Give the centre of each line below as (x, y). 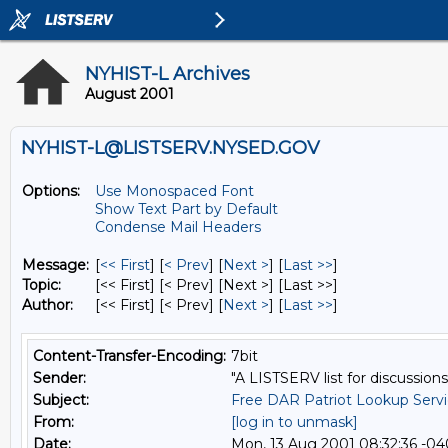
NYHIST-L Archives (167, 74)
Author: (47, 305)
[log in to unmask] (294, 422)
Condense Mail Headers (178, 227)
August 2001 (129, 94)
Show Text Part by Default (186, 209)
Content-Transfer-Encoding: (129, 356)
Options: (51, 191)
